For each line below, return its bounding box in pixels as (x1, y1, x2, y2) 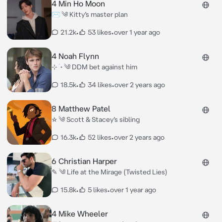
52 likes (87, 133, 111, 141)
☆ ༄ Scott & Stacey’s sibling (51, 115, 140, 123)
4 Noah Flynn (51, 52, 99, 60)
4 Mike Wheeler (51, 209, 108, 218)
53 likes (87, 28, 111, 36)
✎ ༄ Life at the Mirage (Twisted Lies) (51, 168, 167, 176)
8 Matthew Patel (51, 104, 111, 113)
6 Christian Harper (51, 157, 117, 166)
